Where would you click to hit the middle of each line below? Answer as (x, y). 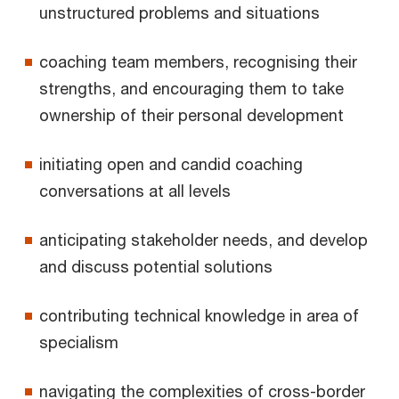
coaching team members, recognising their (198, 61)
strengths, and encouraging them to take (191, 88)
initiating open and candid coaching (171, 163)
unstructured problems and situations (179, 12)
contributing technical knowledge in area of (199, 315)
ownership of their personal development (191, 114)
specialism (79, 342)
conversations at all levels (135, 190)
